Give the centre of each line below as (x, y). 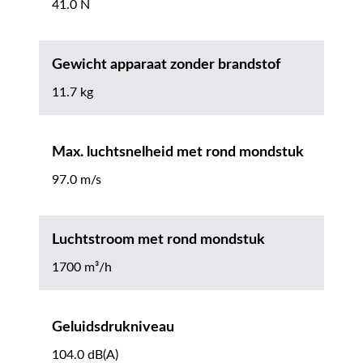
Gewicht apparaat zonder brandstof (166, 65)
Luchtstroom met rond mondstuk (158, 240)
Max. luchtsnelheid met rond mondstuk (178, 153)
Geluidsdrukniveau (113, 328)
